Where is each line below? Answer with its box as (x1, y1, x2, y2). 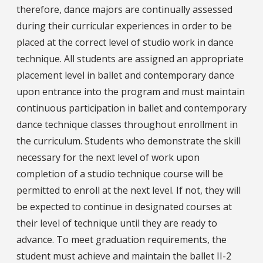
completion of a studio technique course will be (16, 167, 223, 180)
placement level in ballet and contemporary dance (16, 68, 234, 82)
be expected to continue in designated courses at (16, 200, 232, 213)
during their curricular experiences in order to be (16, 19, 232, 32)
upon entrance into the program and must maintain (16, 85, 245, 98)
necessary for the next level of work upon (16, 150, 200, 164)
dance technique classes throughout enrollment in (16, 117, 238, 131)
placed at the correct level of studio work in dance (16, 35, 234, 49)
